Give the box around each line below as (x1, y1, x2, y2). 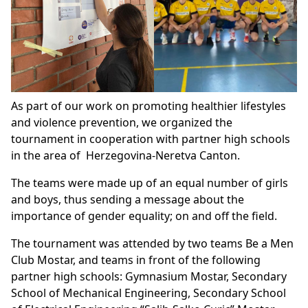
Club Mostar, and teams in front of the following (11, 252, 261, 267)
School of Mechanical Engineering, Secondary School (11, 285, 286, 300)
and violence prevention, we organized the (11, 114, 232, 130)
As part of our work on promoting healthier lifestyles (11, 98, 286, 113)
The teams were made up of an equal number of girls (11, 175, 288, 190)
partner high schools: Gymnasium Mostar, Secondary (11, 268, 287, 284)
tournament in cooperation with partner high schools (11, 131, 290, 146)
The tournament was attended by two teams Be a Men (11, 235, 294, 251)
